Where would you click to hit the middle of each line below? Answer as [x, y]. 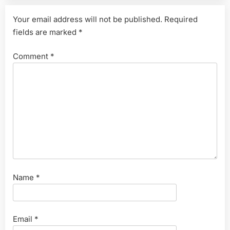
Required [181, 19]
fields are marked [46, 32]
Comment [32, 56]
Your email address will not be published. [88, 19]
